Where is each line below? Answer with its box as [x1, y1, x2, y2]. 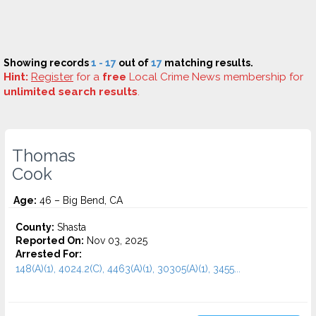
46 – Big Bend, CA [37, 195, 123, 206]
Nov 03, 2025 [84, 235, 147, 246]
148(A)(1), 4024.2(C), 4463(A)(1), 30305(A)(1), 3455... [16, 263, 241, 274]
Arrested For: [16, 248, 82, 260]
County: [16, 221, 54, 233]
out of [116, 57, 151, 68]
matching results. [162, 57, 253, 68]
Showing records [4, 57, 91, 68]
